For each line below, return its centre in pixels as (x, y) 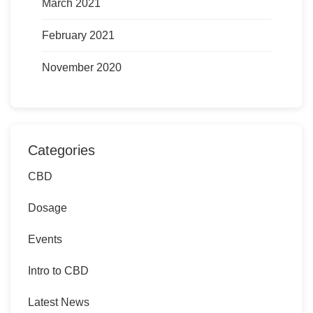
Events (45, 239)
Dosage (48, 208)
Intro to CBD (58, 270)
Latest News (59, 302)
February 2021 (78, 35)
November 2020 (82, 67)
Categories (61, 150)
